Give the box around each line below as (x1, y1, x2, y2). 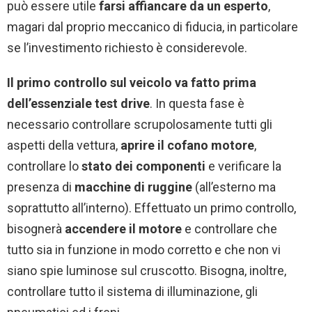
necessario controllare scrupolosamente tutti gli (7, 116, 272, 132)
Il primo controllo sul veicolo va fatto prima (7, 75, 256, 90)
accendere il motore (65, 221, 185, 236)
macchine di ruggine (75, 179, 195, 194)
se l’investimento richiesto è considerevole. (7, 40, 247, 55)
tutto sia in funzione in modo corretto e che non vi (7, 242, 281, 257)
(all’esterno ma (195, 179, 276, 194)
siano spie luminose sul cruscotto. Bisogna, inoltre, (7, 263, 286, 278)
